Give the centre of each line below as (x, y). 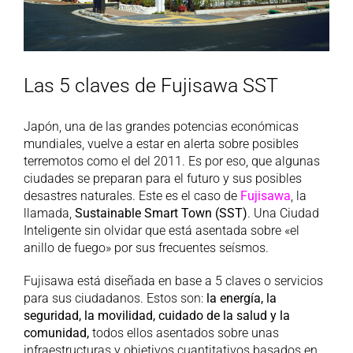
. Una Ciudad (283, 213)
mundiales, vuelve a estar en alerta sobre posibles (161, 143)
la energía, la (240, 298)
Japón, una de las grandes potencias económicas (161, 126)
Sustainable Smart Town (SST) (161, 213)
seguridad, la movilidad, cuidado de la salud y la (156, 315)
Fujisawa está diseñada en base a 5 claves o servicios (173, 281)
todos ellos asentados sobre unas (184, 333)
